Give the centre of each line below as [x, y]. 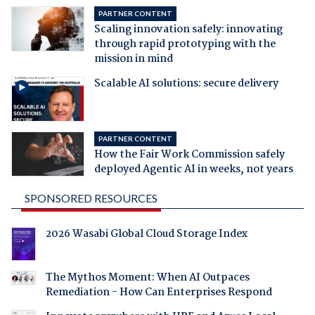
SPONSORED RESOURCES [91, 198]
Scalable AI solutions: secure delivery [186, 84]
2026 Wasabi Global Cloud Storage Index [146, 234]
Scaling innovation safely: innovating [188, 30]
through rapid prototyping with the [185, 45]
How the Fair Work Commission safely [189, 155]
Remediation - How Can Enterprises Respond [159, 293]
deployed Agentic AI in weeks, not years [193, 170]
